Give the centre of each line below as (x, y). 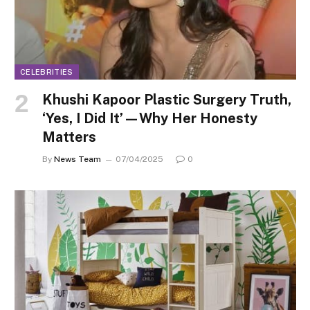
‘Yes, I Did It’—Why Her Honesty (150, 119)
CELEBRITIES (47, 72)
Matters (69, 137)
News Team (77, 159)
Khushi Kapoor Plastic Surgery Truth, (167, 100)
